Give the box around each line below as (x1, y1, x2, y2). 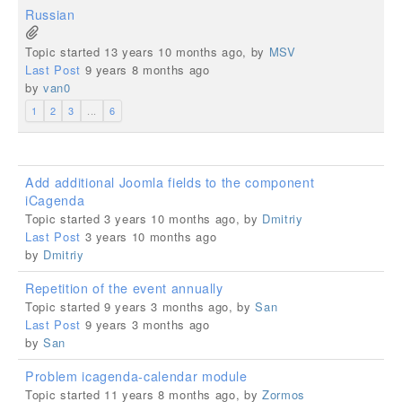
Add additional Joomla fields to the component (25, 173, 315, 191)
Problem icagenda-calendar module (25, 367, 248, 385)
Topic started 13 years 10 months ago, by (25, 43, 269, 60)
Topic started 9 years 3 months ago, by (25, 298, 256, 315)
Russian (25, 5, 75, 23)
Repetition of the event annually (25, 279, 223, 297)
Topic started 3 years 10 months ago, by (25, 210, 262, 227)
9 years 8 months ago (80, 61, 210, 78)
